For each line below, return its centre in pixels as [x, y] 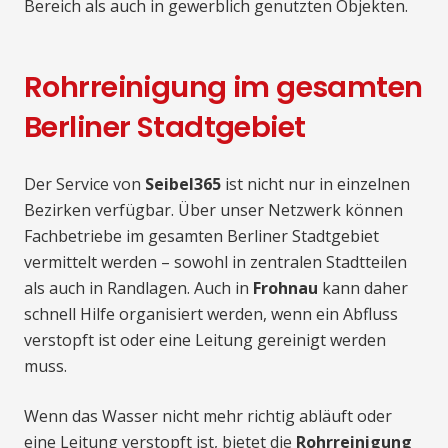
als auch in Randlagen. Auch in [138, 288]
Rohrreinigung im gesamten [223, 87]
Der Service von [84, 184]
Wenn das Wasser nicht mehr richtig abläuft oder [208, 416]
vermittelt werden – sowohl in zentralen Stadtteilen [215, 262]
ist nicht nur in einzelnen [315, 184]
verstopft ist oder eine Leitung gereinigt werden [205, 340]
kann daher [363, 288]
